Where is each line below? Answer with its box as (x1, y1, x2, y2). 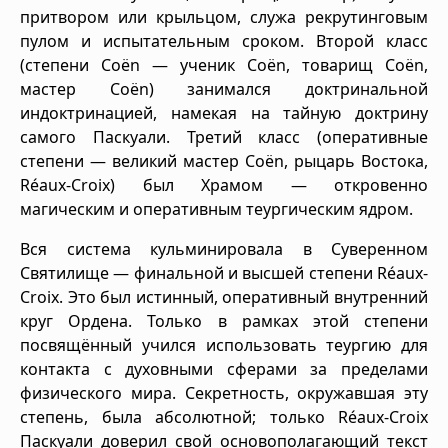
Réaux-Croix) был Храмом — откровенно (20, 173, 428, 196)
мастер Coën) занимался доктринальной (20, 77, 428, 100)
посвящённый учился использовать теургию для (20, 333, 428, 356)
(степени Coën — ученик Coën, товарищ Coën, (20, 53, 428, 76)
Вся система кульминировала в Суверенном (20, 237, 428, 260)
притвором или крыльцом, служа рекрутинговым (20, 5, 428, 28)
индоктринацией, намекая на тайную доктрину (20, 101, 428, 124)
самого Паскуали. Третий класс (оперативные (20, 125, 428, 148)
